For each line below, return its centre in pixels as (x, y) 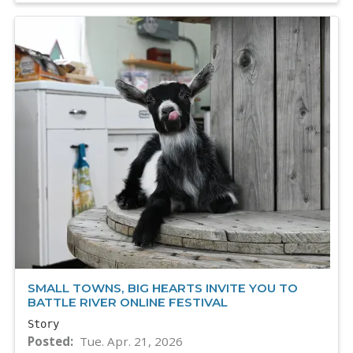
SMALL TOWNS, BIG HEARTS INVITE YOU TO (163, 288)
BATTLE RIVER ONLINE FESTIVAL (128, 303)
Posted (49, 342)
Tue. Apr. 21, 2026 (131, 342)
